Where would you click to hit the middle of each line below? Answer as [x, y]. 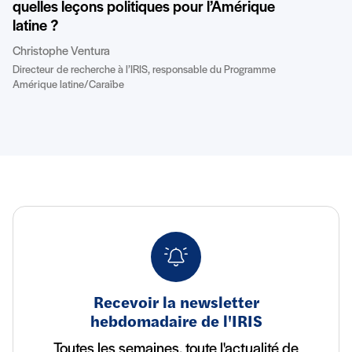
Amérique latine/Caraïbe [68, 86]
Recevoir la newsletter [176, 304]
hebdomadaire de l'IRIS [176, 323]
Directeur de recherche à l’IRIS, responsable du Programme [144, 71]
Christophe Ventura [61, 52]
